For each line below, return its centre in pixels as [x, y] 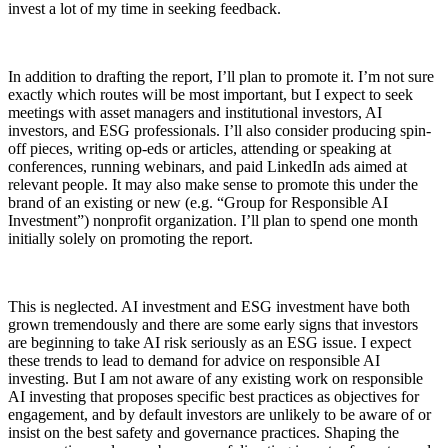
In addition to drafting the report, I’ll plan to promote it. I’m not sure [221, 77]
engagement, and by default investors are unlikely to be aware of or [219, 415]
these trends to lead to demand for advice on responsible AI [194, 361]
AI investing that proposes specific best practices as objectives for [213, 397]
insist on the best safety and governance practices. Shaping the [203, 433]
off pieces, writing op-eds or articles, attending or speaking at [199, 149]
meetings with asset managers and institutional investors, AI [195, 113]
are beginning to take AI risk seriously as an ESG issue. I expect [209, 343]
